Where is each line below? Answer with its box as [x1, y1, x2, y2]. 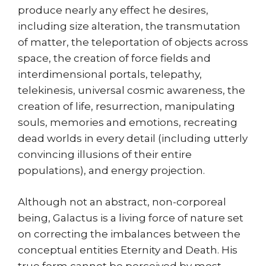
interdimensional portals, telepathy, [18, 68, 202, 81]
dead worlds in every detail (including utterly [18, 132, 248, 145]
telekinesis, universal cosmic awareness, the [18, 84, 245, 97]
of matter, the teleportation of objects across [18, 36, 248, 49]
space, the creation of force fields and [18, 52, 211, 65]
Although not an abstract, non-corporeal [18, 195, 226, 208]
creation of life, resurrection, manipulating [18, 100, 235, 113]
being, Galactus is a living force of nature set [18, 211, 243, 224]
